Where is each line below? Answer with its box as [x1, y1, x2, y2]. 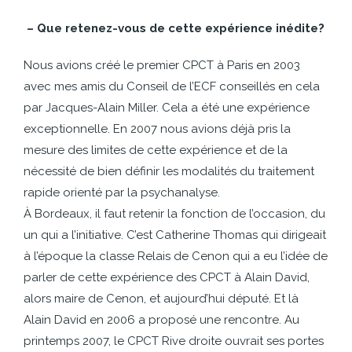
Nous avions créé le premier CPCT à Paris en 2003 [24, 58, 300, 72]
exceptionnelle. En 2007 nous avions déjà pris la [24, 122, 291, 136]
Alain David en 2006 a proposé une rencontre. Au [24, 313, 299, 327]
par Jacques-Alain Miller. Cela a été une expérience [24, 101, 310, 115]
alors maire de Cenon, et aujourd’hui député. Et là [24, 291, 299, 306]
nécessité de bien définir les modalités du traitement [24, 164, 314, 178]
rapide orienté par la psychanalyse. [24, 185, 220, 200]
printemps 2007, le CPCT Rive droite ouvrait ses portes [24, 334, 324, 348]
